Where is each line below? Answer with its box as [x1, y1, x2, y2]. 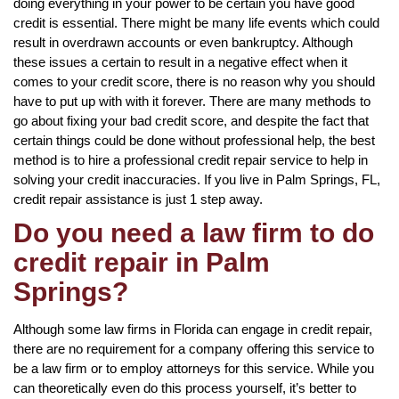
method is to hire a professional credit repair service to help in [13, 151, 368, 167]
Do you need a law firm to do [13, 217, 374, 248]
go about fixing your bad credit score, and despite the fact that [13, 112, 369, 128]
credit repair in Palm [13, 247, 270, 277]
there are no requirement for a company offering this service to [13, 340, 374, 356]
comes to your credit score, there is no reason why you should [13, 73, 375, 89]
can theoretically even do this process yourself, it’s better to [13, 379, 356, 395]
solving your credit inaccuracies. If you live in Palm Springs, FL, [13, 171, 380, 187]
